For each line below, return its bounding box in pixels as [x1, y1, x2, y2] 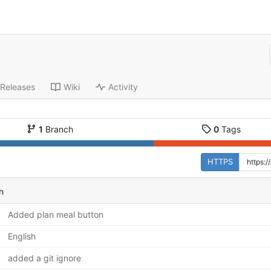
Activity [108, 82, 138, 93]
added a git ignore [7, 252, 81, 263]
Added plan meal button [7, 209, 103, 220]
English [7, 230, 36, 241]
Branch [42, 123, 73, 134]
